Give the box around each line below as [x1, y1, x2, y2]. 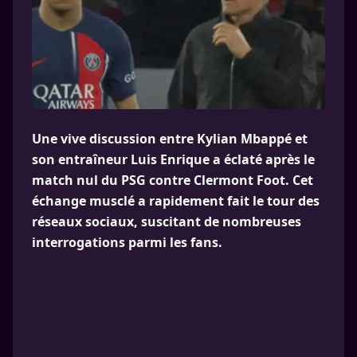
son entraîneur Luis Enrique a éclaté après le [32, 151, 315, 168]
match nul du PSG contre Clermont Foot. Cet [32, 171, 313, 189]
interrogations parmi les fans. [32, 233, 222, 251]
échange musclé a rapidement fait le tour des [32, 192, 320, 210]
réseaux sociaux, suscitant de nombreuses [32, 213, 301, 230]
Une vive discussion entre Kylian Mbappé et [32, 130, 308, 147]
